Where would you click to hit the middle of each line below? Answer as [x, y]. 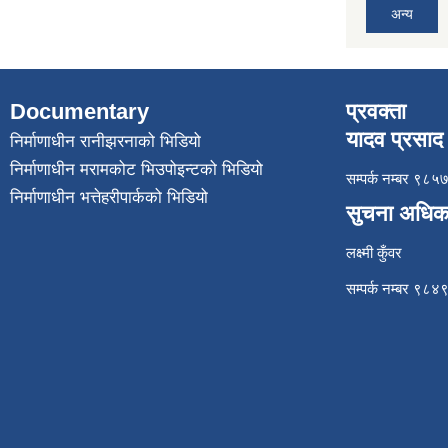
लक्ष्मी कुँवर [374, 252]
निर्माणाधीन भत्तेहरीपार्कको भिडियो [109, 197]
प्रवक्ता [376, 111]
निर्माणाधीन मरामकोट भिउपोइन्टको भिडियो [136, 169]
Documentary [79, 111]
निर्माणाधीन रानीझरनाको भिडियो [105, 141]
